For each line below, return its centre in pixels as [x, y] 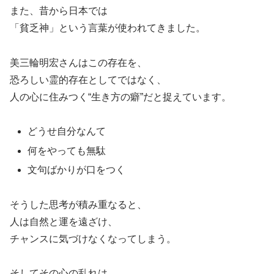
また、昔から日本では [59, 10]
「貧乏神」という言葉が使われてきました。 [108, 28]
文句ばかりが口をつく [77, 169]
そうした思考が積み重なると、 [78, 204]
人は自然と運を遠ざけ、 [64, 221]
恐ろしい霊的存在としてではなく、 [88, 80]
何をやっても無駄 [67, 150]
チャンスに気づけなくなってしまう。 [93, 239]
